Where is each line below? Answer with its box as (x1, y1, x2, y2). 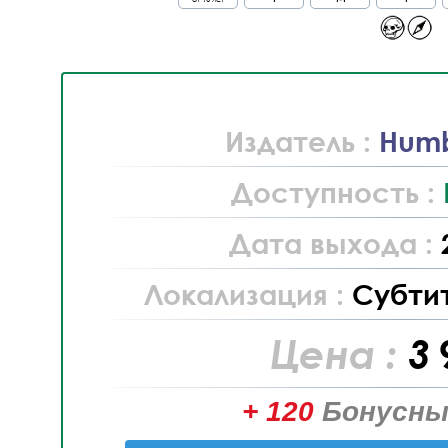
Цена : (269, 328, 408, 378)
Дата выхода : (229, 226, 441, 260)
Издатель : (224, 124, 379, 158)
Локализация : (143, 277, 352, 311)
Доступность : (230, 175, 443, 209)
